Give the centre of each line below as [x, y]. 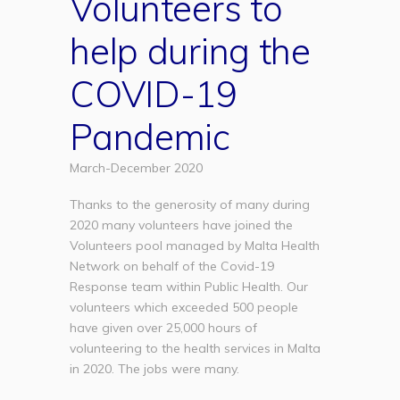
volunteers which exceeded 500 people [184, 307]
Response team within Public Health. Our [189, 286]
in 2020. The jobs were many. [155, 368]
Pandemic [150, 136]
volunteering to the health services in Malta [196, 348]
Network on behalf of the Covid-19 [172, 266]
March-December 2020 [137, 167]
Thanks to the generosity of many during [190, 204]
